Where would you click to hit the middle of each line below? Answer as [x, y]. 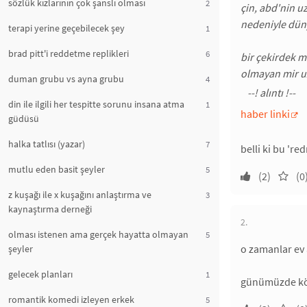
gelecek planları [40, 274]
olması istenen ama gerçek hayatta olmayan [98, 234]
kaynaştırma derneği [50, 209]
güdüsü [24, 119]
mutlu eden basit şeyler [57, 169]
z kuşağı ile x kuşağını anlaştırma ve [80, 195]
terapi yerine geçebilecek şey [66, 28]
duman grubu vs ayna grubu [66, 79]
